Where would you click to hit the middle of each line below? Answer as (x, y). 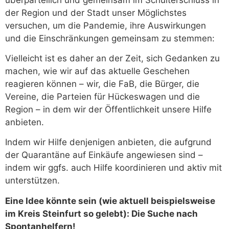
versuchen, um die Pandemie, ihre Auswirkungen (106, 25)
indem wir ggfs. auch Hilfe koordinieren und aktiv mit (113, 168)
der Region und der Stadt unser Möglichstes (96, 13)
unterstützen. (32, 181)
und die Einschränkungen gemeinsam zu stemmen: (110, 38)
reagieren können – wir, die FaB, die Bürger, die (102, 84)
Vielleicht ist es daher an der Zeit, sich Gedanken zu (112, 59)
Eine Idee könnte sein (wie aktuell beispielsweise (110, 201)
